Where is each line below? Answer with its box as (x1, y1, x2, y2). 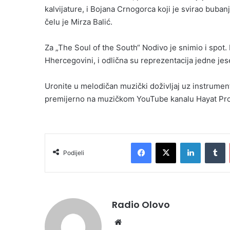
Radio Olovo (112, 198, 170, 212)
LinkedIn (200, 138, 227, 147)
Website (124, 217, 153, 227)
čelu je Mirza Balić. (45, 17, 112, 27)
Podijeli (63, 149, 84, 157)
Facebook (151, 138, 182, 147)
